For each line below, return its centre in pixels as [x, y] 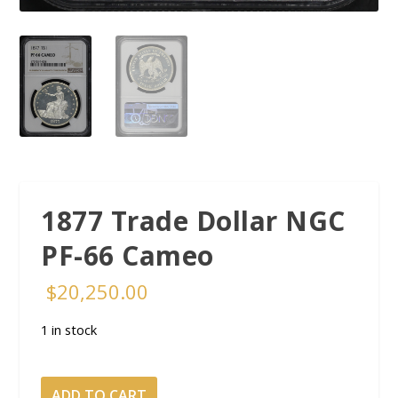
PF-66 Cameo [127, 256]
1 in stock [69, 330]
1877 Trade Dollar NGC [193, 221]
